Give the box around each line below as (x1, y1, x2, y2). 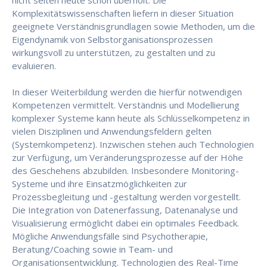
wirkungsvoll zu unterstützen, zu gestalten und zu (12, 46, 215, 59)
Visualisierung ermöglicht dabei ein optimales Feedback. (12, 217, 239, 229)
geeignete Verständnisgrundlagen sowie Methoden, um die (12, 20, 255, 33)
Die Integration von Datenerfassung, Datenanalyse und (12, 204, 238, 216)
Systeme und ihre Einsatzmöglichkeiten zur (12, 178, 187, 190)
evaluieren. (12, 60, 56, 72)
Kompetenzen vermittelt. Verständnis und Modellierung (12, 99, 240, 111)
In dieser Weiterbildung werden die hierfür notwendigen (12, 86, 242, 98)
